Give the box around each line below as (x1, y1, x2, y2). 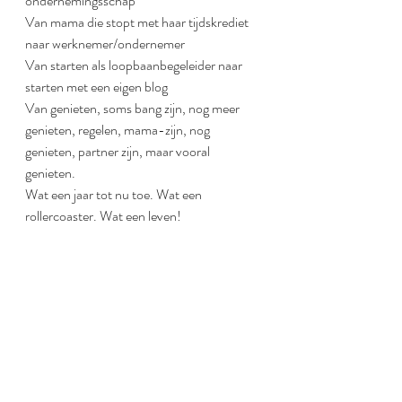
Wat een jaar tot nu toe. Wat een (25, 184, 205, 205)
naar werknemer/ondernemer (25, 33, 185, 54)
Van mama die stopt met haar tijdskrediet (25, 12, 251, 32)
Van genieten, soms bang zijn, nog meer (25, 98, 242, 118)
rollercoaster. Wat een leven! (25, 205, 181, 226)
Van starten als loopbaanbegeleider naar (25, 55, 245, 75)
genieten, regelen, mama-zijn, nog (25, 119, 213, 140)
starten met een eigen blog (25, 76, 168, 97)
